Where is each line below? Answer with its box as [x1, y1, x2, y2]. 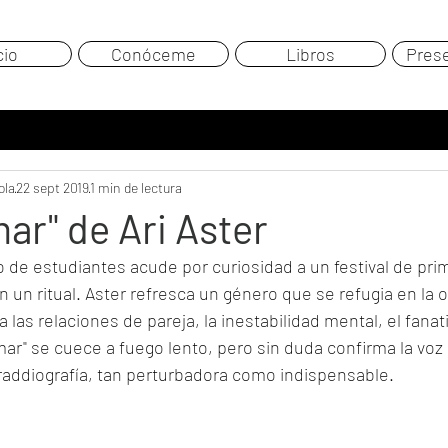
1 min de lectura [90, 178, 182, 196]
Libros [286, 43, 335, 65]
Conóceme [111, 43, 196, 65]
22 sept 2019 [16, 178, 89, 196]
